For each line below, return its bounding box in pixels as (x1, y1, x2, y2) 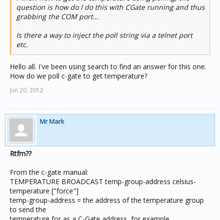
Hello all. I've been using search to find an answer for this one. (10, 62, 206, 71)
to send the (10, 205, 46, 214)
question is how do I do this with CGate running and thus (16, 2, 205, 12)
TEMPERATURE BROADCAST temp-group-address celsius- (10, 177, 196, 186)
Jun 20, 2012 (10, 86, 43, 94)
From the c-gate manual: (10, 167, 88, 177)
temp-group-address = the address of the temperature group (10, 195, 204, 205)
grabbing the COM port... (16, 12, 99, 21)
